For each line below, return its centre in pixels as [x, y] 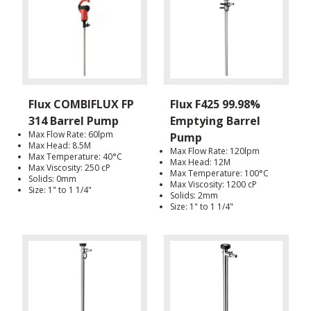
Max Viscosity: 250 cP [69, 168]
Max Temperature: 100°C [219, 174]
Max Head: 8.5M [60, 146]
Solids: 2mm [194, 196]
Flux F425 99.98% [215, 104]
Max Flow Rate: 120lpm [215, 151]
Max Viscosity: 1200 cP [213, 185]
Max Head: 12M [200, 162]
